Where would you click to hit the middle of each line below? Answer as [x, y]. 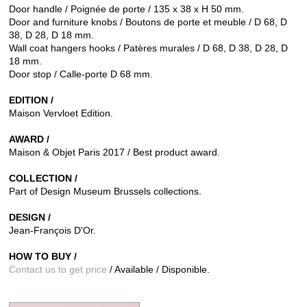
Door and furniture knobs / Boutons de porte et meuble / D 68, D [148, 22]
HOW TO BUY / [43, 257]
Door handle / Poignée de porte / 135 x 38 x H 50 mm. [126, 9]
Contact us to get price [58, 270]
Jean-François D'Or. [52, 231]
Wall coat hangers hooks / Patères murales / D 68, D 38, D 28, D [148, 48]
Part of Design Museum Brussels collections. [105, 192]
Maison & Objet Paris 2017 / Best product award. [114, 152]
